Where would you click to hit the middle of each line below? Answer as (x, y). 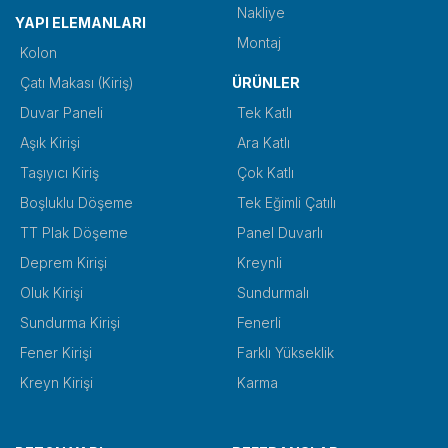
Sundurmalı (272, 292)
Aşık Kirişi (50, 142)
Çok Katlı (265, 172)
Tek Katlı (264, 112)
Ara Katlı (263, 142)
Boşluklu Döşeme (76, 202)
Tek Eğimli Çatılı (286, 202)
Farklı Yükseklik (285, 352)
